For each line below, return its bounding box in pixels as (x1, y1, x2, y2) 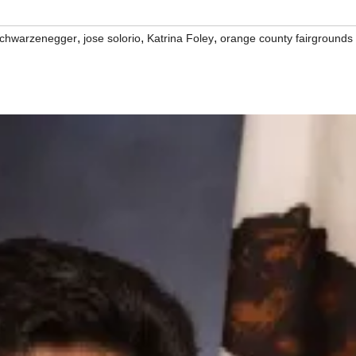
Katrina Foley (147, 32, 214, 44)
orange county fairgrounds (220, 32, 353, 44)
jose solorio (83, 32, 141, 44)
